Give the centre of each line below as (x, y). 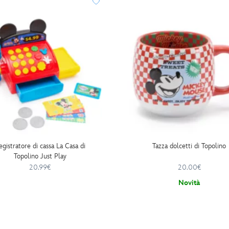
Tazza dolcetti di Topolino (189, 146)
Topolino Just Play (40, 156)
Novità (189, 183)
